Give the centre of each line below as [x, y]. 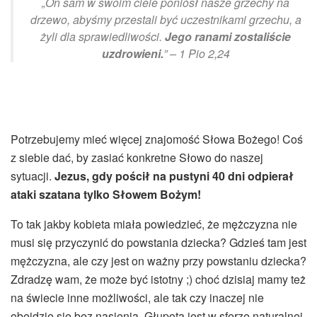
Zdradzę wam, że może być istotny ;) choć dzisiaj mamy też [158, 279]
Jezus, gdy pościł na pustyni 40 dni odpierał [174, 175]
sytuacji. [33, 175]
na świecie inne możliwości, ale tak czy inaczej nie [137, 297]
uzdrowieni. [132, 53]
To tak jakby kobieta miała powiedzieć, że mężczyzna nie [154, 224]
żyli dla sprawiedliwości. [103, 36]
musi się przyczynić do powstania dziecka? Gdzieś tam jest [158, 242]
